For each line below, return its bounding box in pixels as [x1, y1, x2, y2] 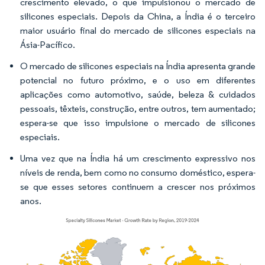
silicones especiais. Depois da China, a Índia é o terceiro [20, 10, 256, 22]
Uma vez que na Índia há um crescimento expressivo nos [20, 152, 256, 164]
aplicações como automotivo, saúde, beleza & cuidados [20, 88, 256, 100]
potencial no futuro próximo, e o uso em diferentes [20, 74, 256, 86]
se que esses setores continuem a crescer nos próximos [20, 180, 256, 192]
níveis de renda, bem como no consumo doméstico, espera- [20, 166, 256, 178]
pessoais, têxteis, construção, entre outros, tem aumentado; [20, 102, 256, 114]
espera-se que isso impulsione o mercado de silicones [20, 117, 256, 128]
